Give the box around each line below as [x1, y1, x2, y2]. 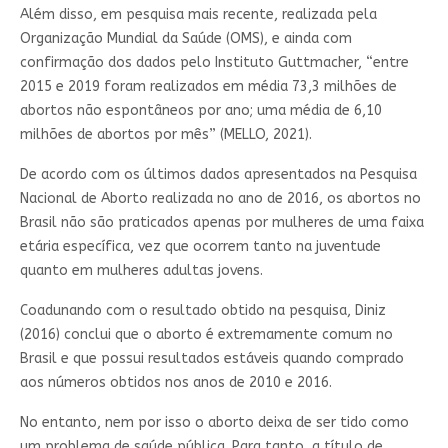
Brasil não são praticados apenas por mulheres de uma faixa [19, 213, 424, 231]
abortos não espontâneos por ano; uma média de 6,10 [19, 101, 382, 119]
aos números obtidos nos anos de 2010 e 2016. [19, 373, 332, 391]
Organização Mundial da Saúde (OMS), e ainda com [19, 29, 352, 47]
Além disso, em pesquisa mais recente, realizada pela [19, 5, 377, 23]
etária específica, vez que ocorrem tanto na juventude [19, 237, 381, 255]
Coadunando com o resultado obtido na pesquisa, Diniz [19, 301, 386, 319]
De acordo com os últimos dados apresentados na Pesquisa [19, 165, 417, 183]
